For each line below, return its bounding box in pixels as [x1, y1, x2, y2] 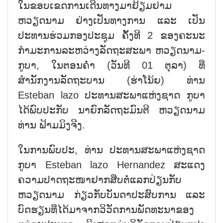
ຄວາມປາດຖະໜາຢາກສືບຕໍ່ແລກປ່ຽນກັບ [18, 174, 182, 185]
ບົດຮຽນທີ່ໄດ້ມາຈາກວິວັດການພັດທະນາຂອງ [18, 204, 194, 215]
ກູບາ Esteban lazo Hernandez [18, 159, 165, 170]
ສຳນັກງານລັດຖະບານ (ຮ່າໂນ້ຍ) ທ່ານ [18, 74, 205, 86]
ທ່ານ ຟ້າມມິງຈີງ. [18, 119, 85, 130]
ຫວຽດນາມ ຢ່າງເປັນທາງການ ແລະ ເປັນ [18, 14, 205, 26]
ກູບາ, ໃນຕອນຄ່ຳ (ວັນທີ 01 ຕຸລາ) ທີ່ [18, 59, 205, 71]
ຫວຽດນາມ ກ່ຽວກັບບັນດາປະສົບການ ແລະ [18, 189, 205, 200]
